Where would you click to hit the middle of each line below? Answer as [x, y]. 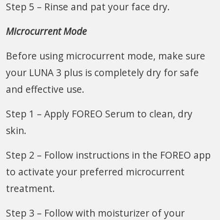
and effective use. [45, 89]
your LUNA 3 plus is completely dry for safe [102, 72]
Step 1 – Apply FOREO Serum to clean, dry [99, 113]
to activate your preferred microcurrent [95, 171]
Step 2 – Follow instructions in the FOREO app [108, 155]
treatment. [30, 188]
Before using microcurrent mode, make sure [106, 55]
